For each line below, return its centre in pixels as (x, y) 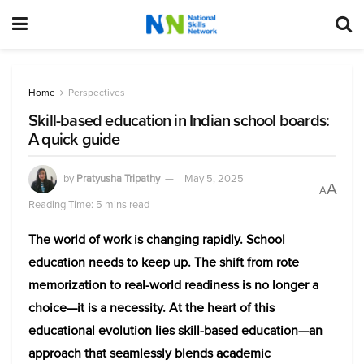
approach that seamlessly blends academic (149, 353)
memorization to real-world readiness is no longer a (173, 285)
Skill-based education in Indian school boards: (179, 120)
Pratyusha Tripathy (118, 178)
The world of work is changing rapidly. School (157, 239)
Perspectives (97, 93)
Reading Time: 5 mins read (89, 204)
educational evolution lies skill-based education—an (175, 330)
